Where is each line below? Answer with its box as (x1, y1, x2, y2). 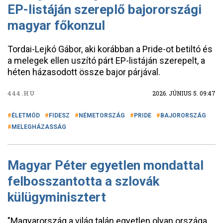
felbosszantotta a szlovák (7, 174, 159, 189)
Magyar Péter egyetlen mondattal (7, 158, 204, 173)
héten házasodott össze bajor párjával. (7, 67, 160, 77)
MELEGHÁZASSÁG (11, 123, 66, 130)
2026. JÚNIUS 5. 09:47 (152, 89, 216, 97)
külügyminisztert (7, 190, 106, 205)
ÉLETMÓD (11, 112, 40, 119)
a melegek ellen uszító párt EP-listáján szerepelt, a (7, 55, 205, 66)
